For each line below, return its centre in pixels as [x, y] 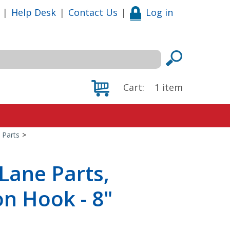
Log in [159, 12]
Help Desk [34, 12]
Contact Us [93, 12]
